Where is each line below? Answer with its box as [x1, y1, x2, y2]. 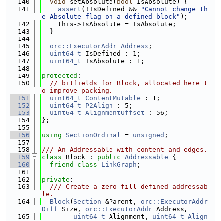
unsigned [133, 131, 164, 139]
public [97, 153, 121, 161]
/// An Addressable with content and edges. [42, 146, 208, 153]
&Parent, [101, 198, 141, 205]
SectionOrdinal [66, 131, 121, 139]
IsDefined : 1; [81, 50, 141, 57]
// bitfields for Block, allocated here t [50, 79, 208, 87]
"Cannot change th [141, 5, 208, 13]
